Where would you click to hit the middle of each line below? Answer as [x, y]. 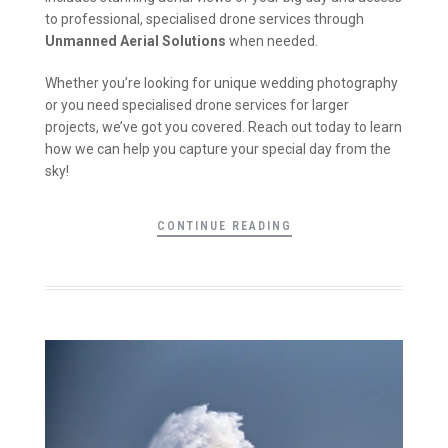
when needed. [272, 41]
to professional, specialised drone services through [204, 19]
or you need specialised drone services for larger [197, 104]
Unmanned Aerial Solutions [135, 41]
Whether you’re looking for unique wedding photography [221, 82]
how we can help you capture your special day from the [218, 148]
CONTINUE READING [224, 225]
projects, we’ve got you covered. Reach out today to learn [223, 126]
